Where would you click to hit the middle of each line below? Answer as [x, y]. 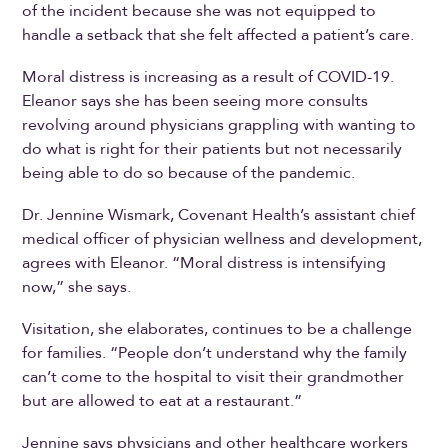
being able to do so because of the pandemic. [189, 172]
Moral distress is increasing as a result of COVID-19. [208, 76]
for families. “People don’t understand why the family [215, 352]
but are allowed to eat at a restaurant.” [162, 400]
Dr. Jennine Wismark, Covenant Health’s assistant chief [219, 214]
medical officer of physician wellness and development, [222, 238]
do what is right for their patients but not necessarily [212, 148]
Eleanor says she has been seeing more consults [195, 100]
